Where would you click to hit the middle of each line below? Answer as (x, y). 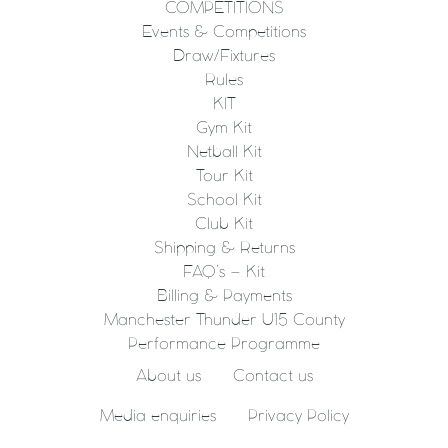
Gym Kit (224, 128)
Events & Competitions (224, 32)
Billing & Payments (224, 296)
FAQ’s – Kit (224, 272)
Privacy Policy (298, 416)
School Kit (224, 200)
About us (168, 376)
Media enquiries (157, 416)
